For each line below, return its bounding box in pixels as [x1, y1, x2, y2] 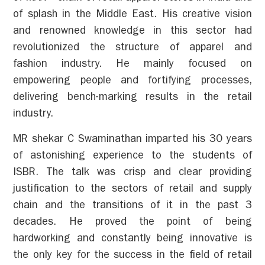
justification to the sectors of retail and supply [13, 184, 252, 195]
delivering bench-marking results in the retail [13, 93, 252, 104]
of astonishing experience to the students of [13, 151, 252, 162]
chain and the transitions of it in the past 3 [13, 201, 252, 212]
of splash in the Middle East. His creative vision [13, 10, 252, 21]
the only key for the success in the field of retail [13, 250, 252, 261]
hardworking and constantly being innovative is [13, 234, 252, 245]
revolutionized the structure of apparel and [13, 43, 252, 54]
